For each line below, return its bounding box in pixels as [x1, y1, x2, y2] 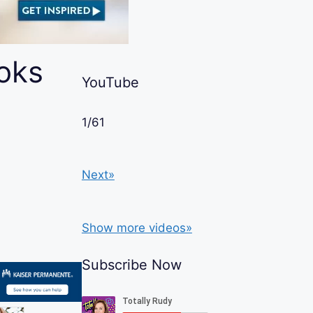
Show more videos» [81, 220, 192, 235]
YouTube [81, 73, 139, 91]
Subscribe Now [81, 256, 182, 274]
